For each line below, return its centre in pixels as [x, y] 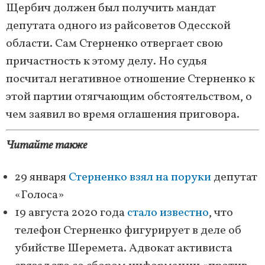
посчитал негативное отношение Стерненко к [130, 80]
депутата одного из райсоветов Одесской [118, 26]
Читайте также [46, 146]
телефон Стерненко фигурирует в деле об [128, 231]
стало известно [168, 213]
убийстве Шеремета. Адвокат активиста [124, 249]
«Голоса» [39, 195]
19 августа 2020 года [71, 213]
